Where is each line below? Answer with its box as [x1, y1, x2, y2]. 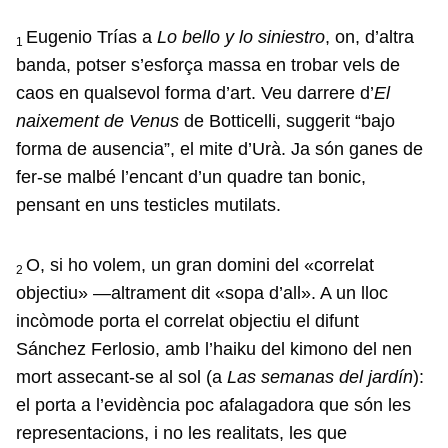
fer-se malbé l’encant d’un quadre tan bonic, [16, 167, 366, 188]
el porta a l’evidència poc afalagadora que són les [16, 395, 411, 416]
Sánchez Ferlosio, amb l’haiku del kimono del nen [16, 339, 412, 360]
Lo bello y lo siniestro [157, 27, 325, 48]
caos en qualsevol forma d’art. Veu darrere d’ [16, 83, 374, 104]
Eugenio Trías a [26, 27, 157, 48]
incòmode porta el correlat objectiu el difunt [16, 311, 359, 332]
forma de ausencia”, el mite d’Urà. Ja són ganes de [16, 139, 423, 160]
